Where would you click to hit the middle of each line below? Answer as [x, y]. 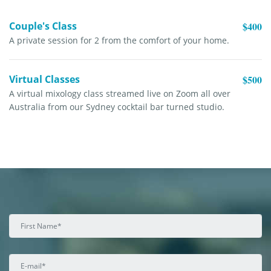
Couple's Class [43, 26]
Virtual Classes [44, 79]
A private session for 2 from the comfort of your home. [119, 40]
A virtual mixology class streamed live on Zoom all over [120, 93]
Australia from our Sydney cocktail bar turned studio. [117, 106]
